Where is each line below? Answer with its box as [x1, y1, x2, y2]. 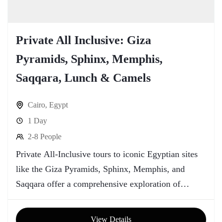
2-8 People [28, 132, 61, 141]
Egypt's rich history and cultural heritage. [16, 194, 165, 204]
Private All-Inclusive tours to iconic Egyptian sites [16, 149, 198, 159]
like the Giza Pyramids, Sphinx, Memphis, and [16, 164, 185, 174]
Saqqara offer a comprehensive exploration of [16, 179, 180, 189]
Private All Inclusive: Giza [16, 34, 151, 47]
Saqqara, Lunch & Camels [16, 71, 151, 84]
